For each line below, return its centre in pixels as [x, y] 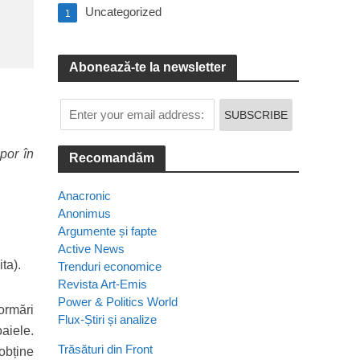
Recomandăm [112, 158]
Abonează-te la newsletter [148, 67]
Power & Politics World [118, 302]
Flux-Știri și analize [108, 319]
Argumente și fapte [108, 231]
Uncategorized [124, 12]
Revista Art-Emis [103, 284]
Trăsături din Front [106, 349]
